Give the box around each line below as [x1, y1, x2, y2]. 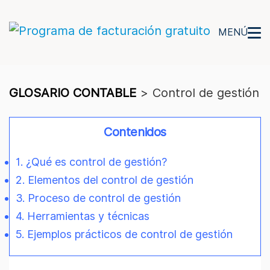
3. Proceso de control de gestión [16, 191, 181, 204]
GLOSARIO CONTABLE [9, 86, 136, 100]
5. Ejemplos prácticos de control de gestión [16, 227, 233, 240]
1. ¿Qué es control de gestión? [16, 155, 167, 168]
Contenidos [104, 125, 166, 139]
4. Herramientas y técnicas [16, 209, 149, 222]
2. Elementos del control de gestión [16, 173, 193, 186]
